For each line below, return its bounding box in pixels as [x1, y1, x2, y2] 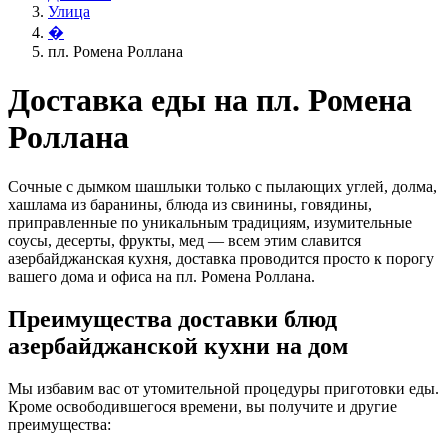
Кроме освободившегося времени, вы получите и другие [8, 397, 397, 415]
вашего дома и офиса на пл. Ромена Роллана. [8, 267, 315, 285]
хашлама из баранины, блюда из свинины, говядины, [8, 195, 372, 213]
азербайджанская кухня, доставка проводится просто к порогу [8, 249, 434, 267]
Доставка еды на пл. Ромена [8, 82, 412, 119]
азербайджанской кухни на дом [8, 332, 348, 359]
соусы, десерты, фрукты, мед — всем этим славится [8, 231, 361, 249]
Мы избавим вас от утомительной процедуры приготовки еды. [8, 379, 439, 397]
